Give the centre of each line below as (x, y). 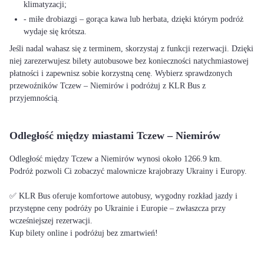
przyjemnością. (34, 98)
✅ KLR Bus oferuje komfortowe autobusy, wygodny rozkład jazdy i (123, 196)
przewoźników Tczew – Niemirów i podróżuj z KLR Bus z (108, 86)
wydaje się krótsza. (55, 32)
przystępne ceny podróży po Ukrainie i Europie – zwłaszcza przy (118, 208)
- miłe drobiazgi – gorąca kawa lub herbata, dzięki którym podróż (133, 19)
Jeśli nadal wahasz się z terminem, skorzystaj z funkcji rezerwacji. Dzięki (131, 49)
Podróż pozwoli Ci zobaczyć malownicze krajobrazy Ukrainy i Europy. (128, 171)
